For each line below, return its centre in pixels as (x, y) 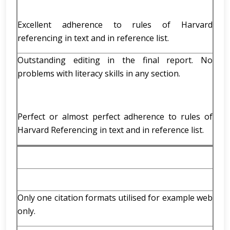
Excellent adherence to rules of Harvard (115, 25)
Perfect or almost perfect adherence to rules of (115, 117)
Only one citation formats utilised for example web (115, 198)
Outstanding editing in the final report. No (115, 60)
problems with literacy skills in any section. (99, 73)
